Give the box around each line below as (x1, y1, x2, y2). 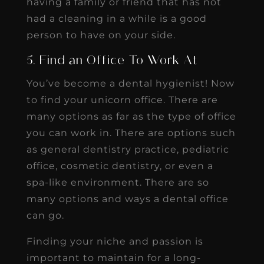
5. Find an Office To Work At (26, 55, 198, 67)
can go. (26, 209, 64, 221)
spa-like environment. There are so (26, 176, 209, 188)
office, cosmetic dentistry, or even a (26, 160, 213, 171)
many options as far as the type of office (26, 110, 236, 122)
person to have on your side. (26, 29, 176, 41)
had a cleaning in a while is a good (26, 12, 207, 24)
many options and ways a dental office (26, 193, 229, 204)
